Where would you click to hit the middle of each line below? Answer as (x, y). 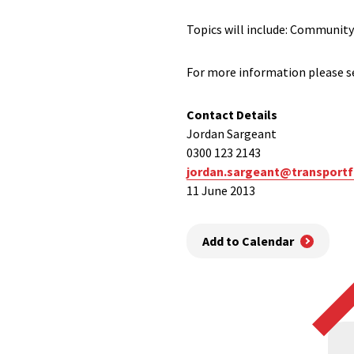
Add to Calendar (248, 241)
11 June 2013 (221, 190)
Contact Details (232, 115)
